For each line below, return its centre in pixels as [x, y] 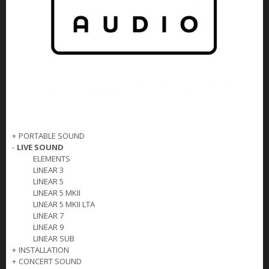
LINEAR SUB [54, 238]
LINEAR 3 [48, 170]
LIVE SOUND [40, 147]
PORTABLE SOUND [52, 135]
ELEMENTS [52, 158]
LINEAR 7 [48, 215]
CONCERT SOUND [50, 261]
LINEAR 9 [48, 227]
